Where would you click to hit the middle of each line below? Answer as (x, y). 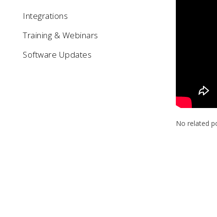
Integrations (45, 16)
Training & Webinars (61, 35)
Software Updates (57, 54)
